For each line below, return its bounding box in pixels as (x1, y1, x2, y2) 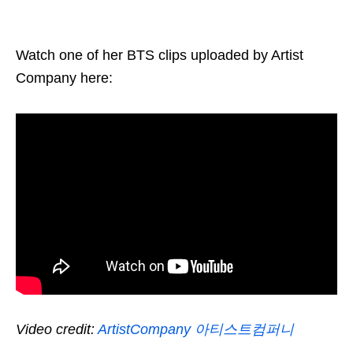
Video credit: (16, 321, 98, 338)
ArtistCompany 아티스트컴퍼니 (98, 321, 294, 338)
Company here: (16, 70, 113, 87)
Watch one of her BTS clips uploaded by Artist (16, 47, 303, 64)
